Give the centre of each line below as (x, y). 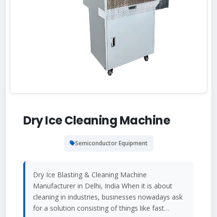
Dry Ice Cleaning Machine (97, 121)
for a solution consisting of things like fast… (101, 208)
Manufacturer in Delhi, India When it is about (103, 186)
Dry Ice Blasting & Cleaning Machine (90, 175)
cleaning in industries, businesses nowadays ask (108, 197)
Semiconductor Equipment (111, 143)
